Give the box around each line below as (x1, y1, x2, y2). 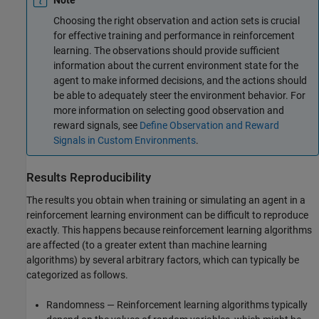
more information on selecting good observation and (53, 104, 284, 116)
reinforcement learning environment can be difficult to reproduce (26, 209, 308, 221)
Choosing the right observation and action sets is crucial (53, 14, 300, 26)
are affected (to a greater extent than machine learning (26, 239, 267, 251)
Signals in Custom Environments (53, 134, 196, 146)
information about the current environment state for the (53, 59, 298, 71)
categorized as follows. (26, 268, 128, 281)
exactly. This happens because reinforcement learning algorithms (26, 224, 312, 236)
